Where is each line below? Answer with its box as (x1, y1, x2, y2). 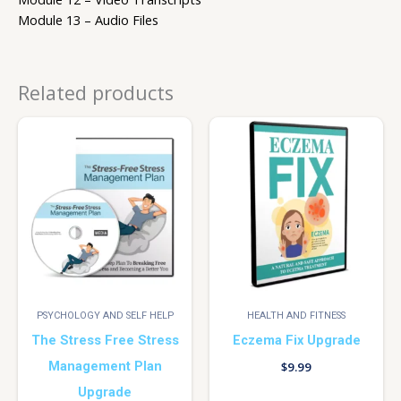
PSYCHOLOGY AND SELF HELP (36, 310, 174, 322)
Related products (18, 80, 174, 107)
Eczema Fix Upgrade (232, 331, 361, 348)
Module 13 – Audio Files (18, 11, 158, 30)
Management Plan (47, 357, 162, 374)
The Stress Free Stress (30, 331, 179, 348)
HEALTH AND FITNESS (247, 310, 346, 322)
